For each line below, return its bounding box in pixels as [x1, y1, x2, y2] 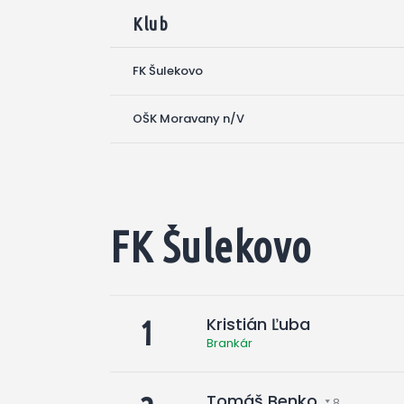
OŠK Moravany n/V [133, 109, 244, 127]
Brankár [207, 334, 252, 352]
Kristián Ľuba [207, 312, 310, 335]
